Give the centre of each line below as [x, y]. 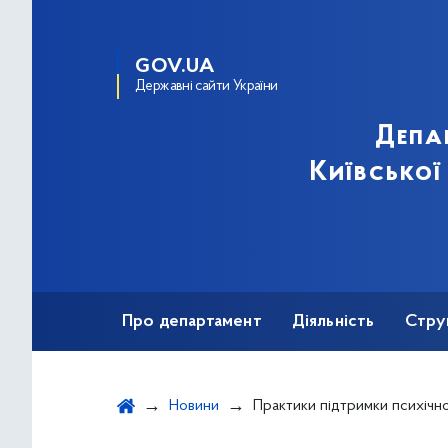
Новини [194, 406]
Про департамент [192, 322]
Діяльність [333, 322]
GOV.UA [175, 67]
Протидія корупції [195, 381]
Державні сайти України [206, 86]
